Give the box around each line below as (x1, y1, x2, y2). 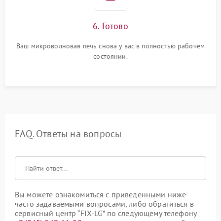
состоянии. (93, 52, 128, 61)
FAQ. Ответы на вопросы (15, 127, 122, 140)
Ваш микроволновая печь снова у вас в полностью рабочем (16, 41, 205, 50)
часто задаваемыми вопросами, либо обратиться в (15, 199, 194, 209)
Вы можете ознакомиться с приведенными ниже (15, 189, 186, 199)
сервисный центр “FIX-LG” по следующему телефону (15, 208, 197, 218)
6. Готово (93, 20, 128, 32)
